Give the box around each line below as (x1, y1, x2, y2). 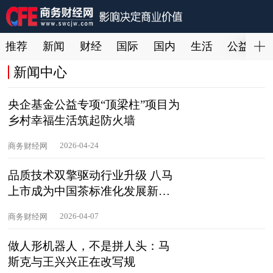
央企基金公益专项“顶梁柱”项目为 (8, 97, 180, 111)
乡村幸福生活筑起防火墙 (8, 113, 136, 127)
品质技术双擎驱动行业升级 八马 (8, 169, 174, 182)
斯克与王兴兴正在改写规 (8, 255, 136, 269)
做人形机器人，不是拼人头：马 (8, 239, 171, 253)
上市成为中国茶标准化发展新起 (8, 185, 171, 198)
